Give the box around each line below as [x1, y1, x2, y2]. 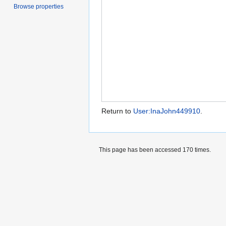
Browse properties [14, 3, 64, 10]
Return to [101, 107, 133, 116]
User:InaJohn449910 [133, 107, 200, 116]
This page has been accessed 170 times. [99, 146, 211, 154]
